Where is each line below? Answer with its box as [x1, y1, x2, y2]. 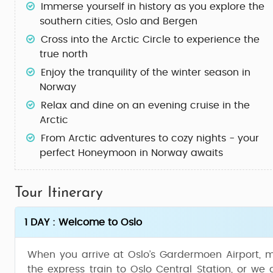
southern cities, [40, 16, 116, 26]
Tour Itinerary [15, 186, 103, 200]
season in [201, 68, 250, 77]
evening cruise [148, 101, 219, 110]
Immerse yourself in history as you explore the [41, 2, 264, 12]
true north [40, 49, 88, 59]
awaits [188, 148, 223, 158]
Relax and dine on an [41, 101, 148, 110]
